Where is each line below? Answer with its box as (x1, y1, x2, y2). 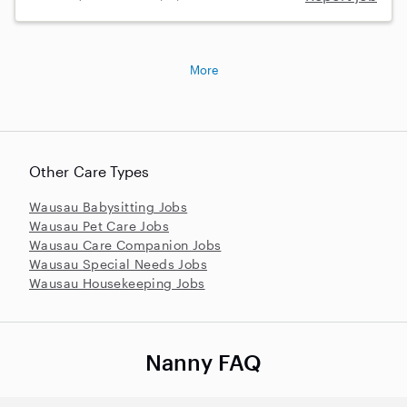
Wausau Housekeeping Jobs (29, 274, 205, 291)
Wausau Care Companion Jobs (29, 236, 222, 253)
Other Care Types (29, 162, 150, 180)
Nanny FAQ (144, 348, 263, 375)
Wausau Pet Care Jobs (29, 217, 169, 233)
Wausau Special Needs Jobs (29, 255, 207, 272)
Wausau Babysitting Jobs (29, 198, 188, 214)
